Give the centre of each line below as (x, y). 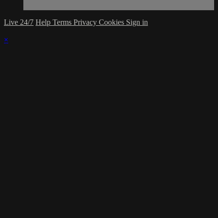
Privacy (86, 22)
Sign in (137, 22)
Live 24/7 (19, 22)
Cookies (112, 22)
